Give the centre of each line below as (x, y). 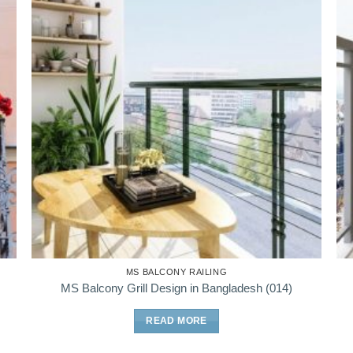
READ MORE (176, 320)
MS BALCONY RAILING (176, 272)
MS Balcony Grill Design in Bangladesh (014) (176, 288)
